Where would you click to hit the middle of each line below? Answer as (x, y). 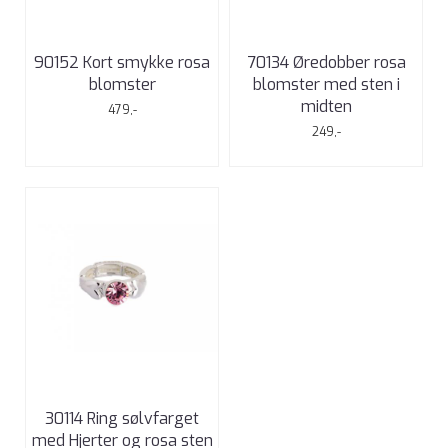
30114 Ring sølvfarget (122, 418)
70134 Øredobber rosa (326, 62)
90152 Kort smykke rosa (122, 62)
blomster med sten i (326, 84)
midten (326, 106)
